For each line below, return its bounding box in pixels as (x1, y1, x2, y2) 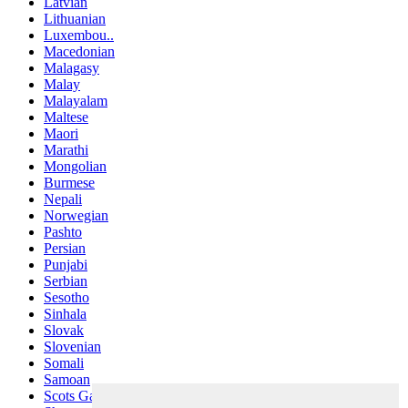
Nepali (44, 191, 82, 208)
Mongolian (44, 158, 107, 175)
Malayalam (44, 93, 107, 109)
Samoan (44, 372, 90, 388)
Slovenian (44, 339, 101, 355)
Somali (44, 355, 84, 372)
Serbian (44, 273, 87, 290)
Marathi (44, 142, 88, 158)
